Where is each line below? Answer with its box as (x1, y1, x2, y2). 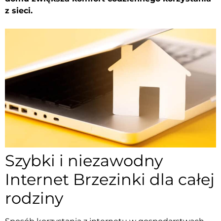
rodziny (5, 188, 63, 208)
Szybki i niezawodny (5, 150, 163, 170)
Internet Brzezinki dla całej (5, 169, 215, 189)
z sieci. (5, 6, 33, 15)
